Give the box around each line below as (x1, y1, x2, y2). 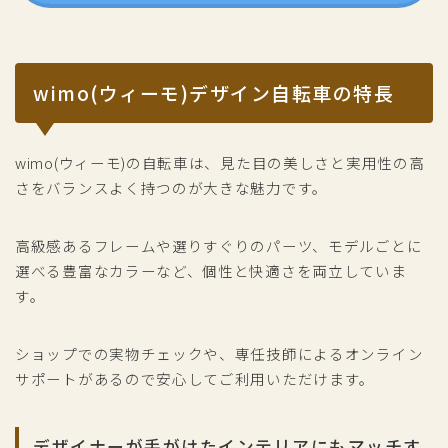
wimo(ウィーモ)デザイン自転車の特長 (33, 78, 394, 106)
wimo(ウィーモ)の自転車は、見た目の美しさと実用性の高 (15, 151, 425, 173)
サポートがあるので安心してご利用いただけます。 (15, 367, 376, 389)
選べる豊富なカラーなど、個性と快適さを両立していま (15, 259, 407, 281)
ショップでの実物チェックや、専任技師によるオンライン (15, 342, 424, 364)
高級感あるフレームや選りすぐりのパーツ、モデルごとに (15, 234, 423, 256)
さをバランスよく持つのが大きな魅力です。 (15, 176, 328, 198)
